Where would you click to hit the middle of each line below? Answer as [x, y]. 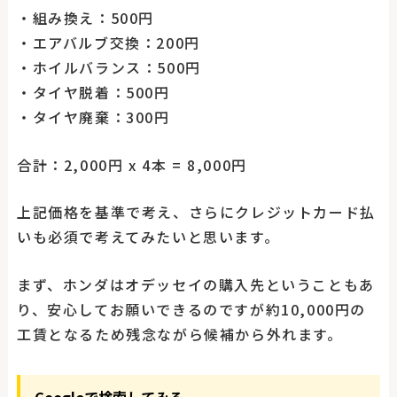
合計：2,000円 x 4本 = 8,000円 [132, 164]
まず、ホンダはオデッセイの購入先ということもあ [195, 284]
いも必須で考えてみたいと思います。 [148, 237]
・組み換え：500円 [85, 18]
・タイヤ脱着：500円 [93, 93]
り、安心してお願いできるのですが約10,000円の [191, 309]
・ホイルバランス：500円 [109, 68]
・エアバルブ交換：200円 [108, 43]
